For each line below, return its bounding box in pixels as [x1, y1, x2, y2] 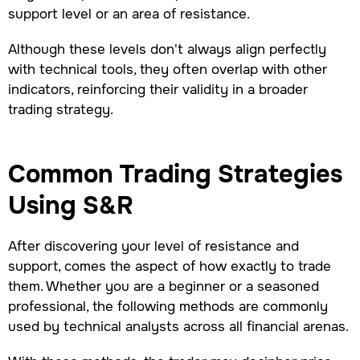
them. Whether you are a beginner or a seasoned [7, 277, 319, 296]
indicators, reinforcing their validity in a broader [7, 80, 308, 99]
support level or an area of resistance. [7, 5, 254, 23]
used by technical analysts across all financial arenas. [7, 317, 349, 336]
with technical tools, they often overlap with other [7, 60, 327, 79]
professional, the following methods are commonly [7, 297, 328, 316]
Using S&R [7, 190, 133, 222]
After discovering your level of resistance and [7, 237, 299, 256]
